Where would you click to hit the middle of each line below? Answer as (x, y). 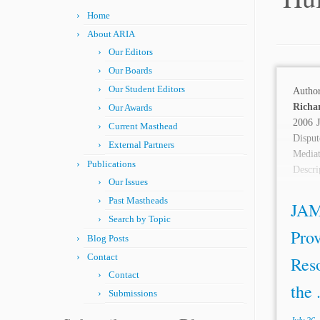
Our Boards (130, 70)
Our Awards (130, 107)
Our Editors (131, 52)
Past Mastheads (138, 200)
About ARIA (111, 34)
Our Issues (128, 182)
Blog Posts (108, 238)
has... (303, 186)
